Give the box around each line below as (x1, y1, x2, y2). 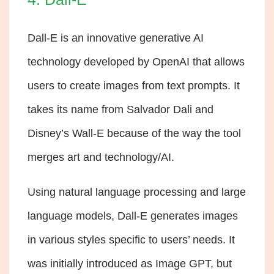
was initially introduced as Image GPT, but (28, 257, 232, 270)
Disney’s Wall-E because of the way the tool (28, 127, 241, 139)
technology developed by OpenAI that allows (28, 55, 245, 68)
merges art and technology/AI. (28, 150, 177, 163)
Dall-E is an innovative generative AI (28, 31, 204, 44)
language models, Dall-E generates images (28, 209, 238, 222)
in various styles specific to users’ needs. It (28, 233, 235, 246)
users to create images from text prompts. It (28, 79, 240, 92)
